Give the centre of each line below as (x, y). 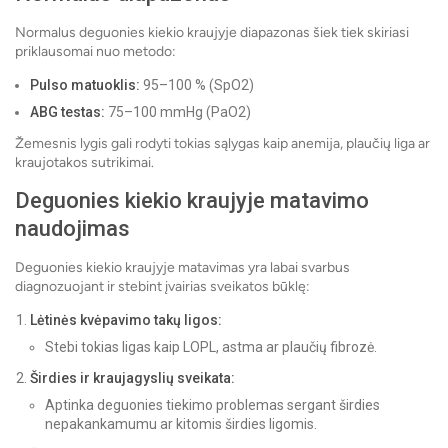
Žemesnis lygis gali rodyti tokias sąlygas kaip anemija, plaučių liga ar (222, 144)
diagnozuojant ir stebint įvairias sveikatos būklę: (162, 287)
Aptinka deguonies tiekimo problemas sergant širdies (212, 405)
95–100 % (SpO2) (197, 85)
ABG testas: (67, 112)
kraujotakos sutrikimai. (84, 163)
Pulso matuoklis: (85, 85)
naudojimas (72, 229)
